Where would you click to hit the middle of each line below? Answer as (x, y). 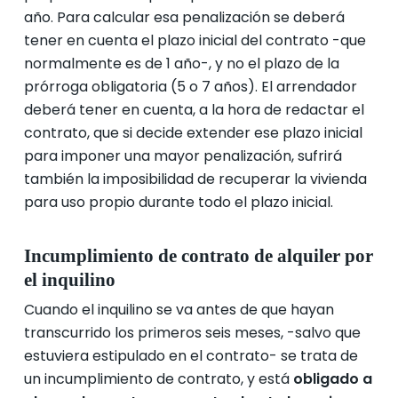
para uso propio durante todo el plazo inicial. (178, 202)
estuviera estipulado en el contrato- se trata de (191, 356)
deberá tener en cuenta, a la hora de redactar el (194, 110)
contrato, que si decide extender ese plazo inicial (193, 133)
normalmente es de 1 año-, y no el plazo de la (181, 64)
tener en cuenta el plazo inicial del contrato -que (195, 40)
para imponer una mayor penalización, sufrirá (183, 156)
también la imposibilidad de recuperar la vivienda (195, 179)
